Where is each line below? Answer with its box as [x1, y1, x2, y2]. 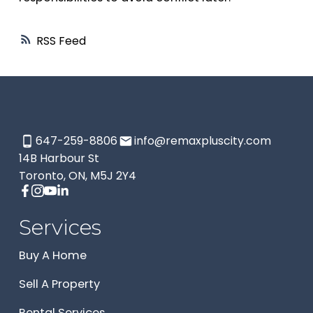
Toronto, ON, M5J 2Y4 [18, 168, 136, 184]
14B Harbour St [18, 150, 99, 167]
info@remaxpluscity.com [133, 133, 271, 150]
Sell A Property [18, 276, 100, 293]
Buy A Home [18, 247, 87, 264]
